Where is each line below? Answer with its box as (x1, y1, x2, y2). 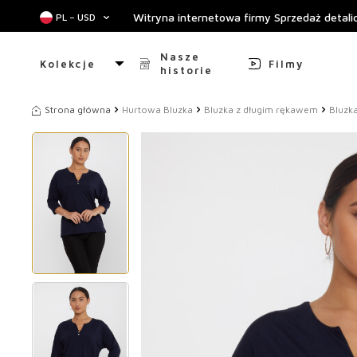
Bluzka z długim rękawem (204, 104, 318, 116)
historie (159, 64, 213, 76)
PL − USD (56, 11, 96, 23)
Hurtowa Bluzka (122, 104, 193, 116)
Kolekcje (40, 57, 96, 70)
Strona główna (45, 104, 111, 116)
